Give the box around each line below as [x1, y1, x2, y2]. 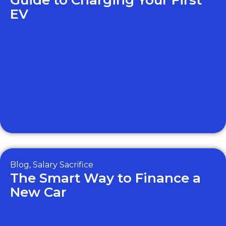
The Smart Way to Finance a [10, 170, 201, 186]
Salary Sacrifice [33, 160, 93, 169]
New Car [10, 184, 67, 200]
